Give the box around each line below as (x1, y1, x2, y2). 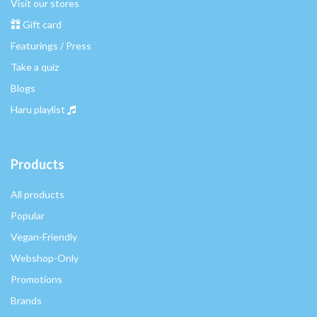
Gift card (23, 18, 62, 31)
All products (11, 188, 64, 201)
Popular (11, 209, 45, 222)
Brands (11, 294, 42, 307)
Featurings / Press (11, 40, 91, 52)
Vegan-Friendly (11, 231, 77, 243)
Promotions (11, 273, 62, 286)
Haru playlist (11, 103, 65, 116)
